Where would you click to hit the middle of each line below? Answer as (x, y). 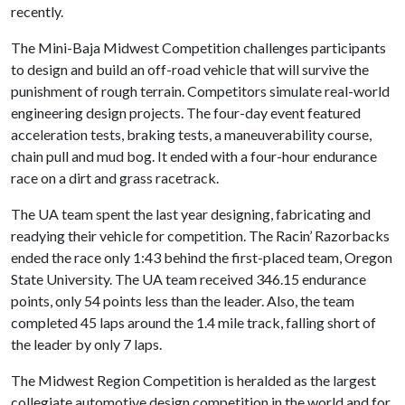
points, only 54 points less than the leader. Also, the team (183, 301)
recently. (37, 11)
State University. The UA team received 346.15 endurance (188, 279)
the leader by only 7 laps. (86, 344)
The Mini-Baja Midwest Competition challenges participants (198, 47)
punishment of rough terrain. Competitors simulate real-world (200, 91)
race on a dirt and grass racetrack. (115, 178)
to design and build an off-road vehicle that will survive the (190, 69)
